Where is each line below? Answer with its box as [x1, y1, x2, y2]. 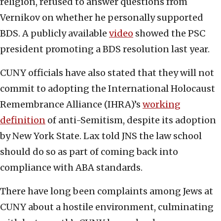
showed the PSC [133, 27, 205, 39]
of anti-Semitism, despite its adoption [45, 114, 216, 126]
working [143, 98, 181, 110]
